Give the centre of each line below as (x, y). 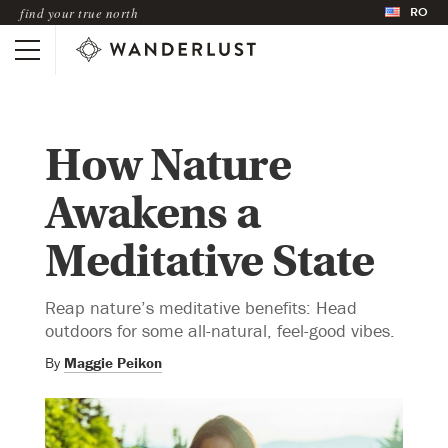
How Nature (168, 165)
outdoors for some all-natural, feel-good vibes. (220, 330)
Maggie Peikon (113, 362)
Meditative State (209, 261)
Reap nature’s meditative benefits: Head (201, 307)
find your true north (79, 12)
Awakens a (152, 213)
